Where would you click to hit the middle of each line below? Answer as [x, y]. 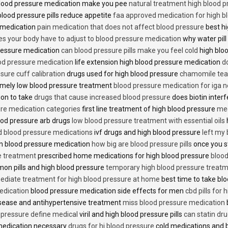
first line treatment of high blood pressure [149, 109]
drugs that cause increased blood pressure [102, 97]
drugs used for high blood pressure [122, 74]
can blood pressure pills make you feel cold [130, 51]
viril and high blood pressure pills [131, 215]
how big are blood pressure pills [142, 144]
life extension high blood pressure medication [148, 62]
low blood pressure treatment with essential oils [148, 121]
